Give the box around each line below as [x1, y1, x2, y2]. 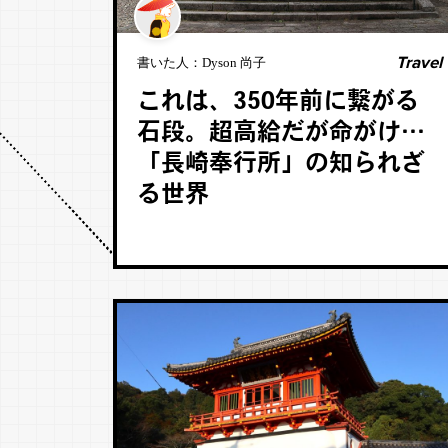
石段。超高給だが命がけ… [136, 122, 425, 146]
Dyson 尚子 [201, 55, 266, 70]
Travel [395, 52, 442, 73]
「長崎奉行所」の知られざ [136, 153, 425, 177]
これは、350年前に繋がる [136, 91, 419, 115]
